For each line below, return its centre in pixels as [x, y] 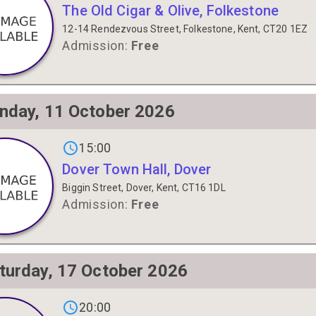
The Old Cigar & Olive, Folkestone [171, 10]
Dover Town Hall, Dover [137, 170]
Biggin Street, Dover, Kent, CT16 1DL [144, 188]
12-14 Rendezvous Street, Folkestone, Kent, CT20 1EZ [185, 29]
